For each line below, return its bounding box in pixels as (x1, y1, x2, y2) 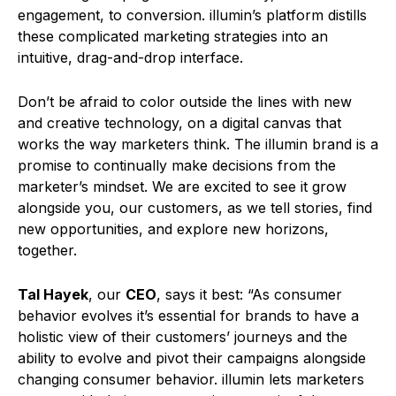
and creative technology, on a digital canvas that (18, 114, 341, 133)
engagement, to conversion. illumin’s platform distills (18, 6, 367, 25)
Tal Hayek (18, 286, 88, 304)
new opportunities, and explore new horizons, (18, 220, 329, 239)
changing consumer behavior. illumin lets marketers (18, 370, 364, 389)
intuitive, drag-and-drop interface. (18, 49, 247, 67)
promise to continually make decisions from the (18, 156, 336, 175)
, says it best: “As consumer (156, 286, 342, 304)
